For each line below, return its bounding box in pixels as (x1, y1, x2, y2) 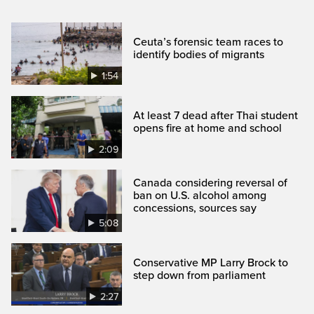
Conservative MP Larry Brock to (133, 255, 289, 270)
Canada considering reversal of (133, 175, 288, 190)
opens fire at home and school (133, 121, 282, 135)
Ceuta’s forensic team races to (133, 34, 284, 49)
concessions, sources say (133, 200, 257, 215)
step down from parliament (133, 268, 266, 282)
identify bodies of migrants (133, 47, 265, 62)
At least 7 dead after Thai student (133, 108, 299, 123)
